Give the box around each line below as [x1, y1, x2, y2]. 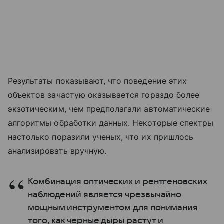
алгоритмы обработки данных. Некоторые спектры [8, 118, 214, 128]
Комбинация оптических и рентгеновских [28, 177, 207, 187]
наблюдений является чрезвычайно [28, 190, 182, 200]
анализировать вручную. [8, 146, 107, 156]
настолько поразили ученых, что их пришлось [8, 132, 194, 142]
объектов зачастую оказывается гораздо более [8, 90, 200, 100]
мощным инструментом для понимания [28, 203, 198, 213]
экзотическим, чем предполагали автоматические [8, 104, 210, 114]
